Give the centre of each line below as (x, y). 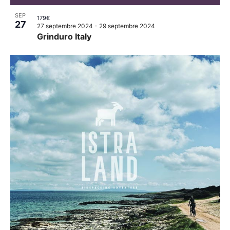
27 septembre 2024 (65, 26)
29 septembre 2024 (127, 26)
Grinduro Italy (64, 36)
